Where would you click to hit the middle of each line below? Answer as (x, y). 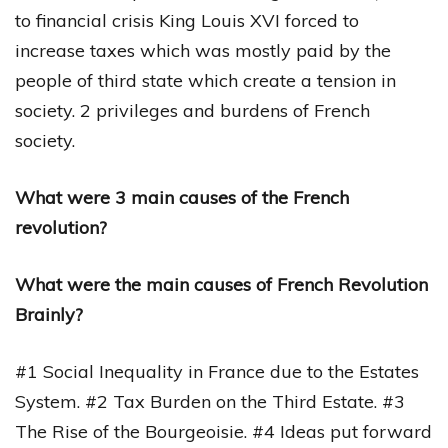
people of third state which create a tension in (205, 80)
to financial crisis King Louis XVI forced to (187, 20)
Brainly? (49, 314)
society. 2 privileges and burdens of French (192, 110)
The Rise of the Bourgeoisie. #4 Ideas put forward (223, 431)
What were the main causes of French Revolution (221, 284)
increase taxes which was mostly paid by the (203, 50)
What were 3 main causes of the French (182, 197)
